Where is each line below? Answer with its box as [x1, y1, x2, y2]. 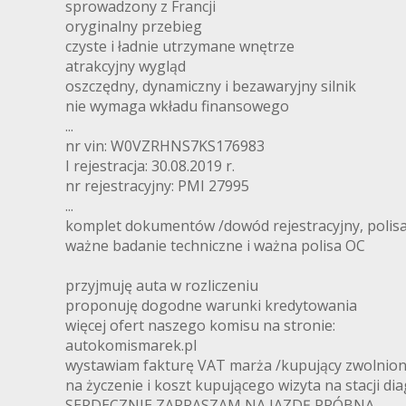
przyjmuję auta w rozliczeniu [65, 275, 258, 296]
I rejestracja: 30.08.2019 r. [65, 156, 235, 177]
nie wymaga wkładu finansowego [65, 96, 289, 117]
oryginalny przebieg [65, 16, 202, 37]
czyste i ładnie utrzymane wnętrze [65, 36, 295, 57]
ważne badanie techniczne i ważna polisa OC [65, 236, 365, 256]
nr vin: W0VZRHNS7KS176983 [65, 136, 265, 157]
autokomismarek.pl [65, 335, 197, 356]
